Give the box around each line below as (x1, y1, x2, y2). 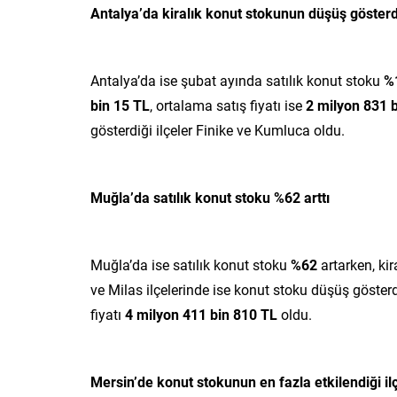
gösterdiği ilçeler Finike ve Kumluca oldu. (90, 120, 345, 139)
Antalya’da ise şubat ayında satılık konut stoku (90, 70, 384, 90)
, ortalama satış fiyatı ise (150, 95, 306, 114)
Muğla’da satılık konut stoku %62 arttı (90, 187, 330, 206)
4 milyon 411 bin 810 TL (125, 304, 281, 323)
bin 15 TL (90, 95, 150, 114)
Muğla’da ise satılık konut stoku (90, 254, 291, 274)
